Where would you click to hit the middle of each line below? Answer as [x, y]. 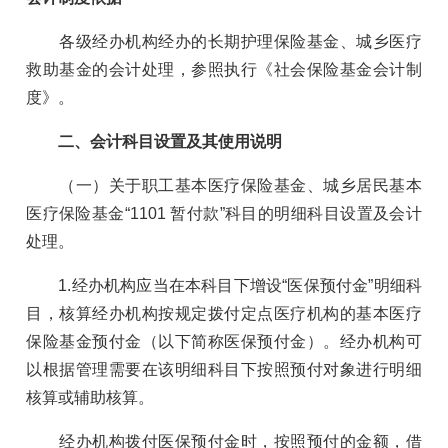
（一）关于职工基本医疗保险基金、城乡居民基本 [224, 185]
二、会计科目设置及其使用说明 [170, 141]
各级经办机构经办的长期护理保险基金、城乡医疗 [224, 41]
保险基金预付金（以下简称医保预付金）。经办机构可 [224, 341]
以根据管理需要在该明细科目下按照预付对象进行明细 [224, 369]
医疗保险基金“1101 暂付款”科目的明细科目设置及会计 [224, 213]
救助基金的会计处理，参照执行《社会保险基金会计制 [224, 69]
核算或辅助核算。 [90, 397]
